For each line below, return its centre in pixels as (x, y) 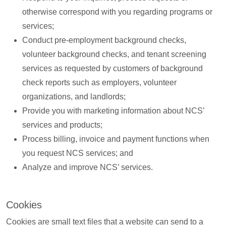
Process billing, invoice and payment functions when (116, 139)
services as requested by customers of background (112, 68)
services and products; (62, 125)
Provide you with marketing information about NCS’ (113, 111)
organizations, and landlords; (74, 97)
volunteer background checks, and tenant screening (114, 54)
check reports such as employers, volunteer (99, 82)
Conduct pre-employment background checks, (104, 40)
